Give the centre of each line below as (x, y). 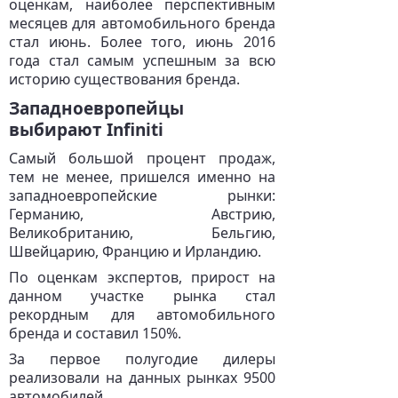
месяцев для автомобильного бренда (142, 23)
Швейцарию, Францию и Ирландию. (135, 251)
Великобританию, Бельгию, (142, 233)
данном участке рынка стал (142, 296)
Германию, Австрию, (142, 214)
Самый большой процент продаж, (142, 158)
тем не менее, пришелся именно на (142, 177)
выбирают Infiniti (86, 130)
